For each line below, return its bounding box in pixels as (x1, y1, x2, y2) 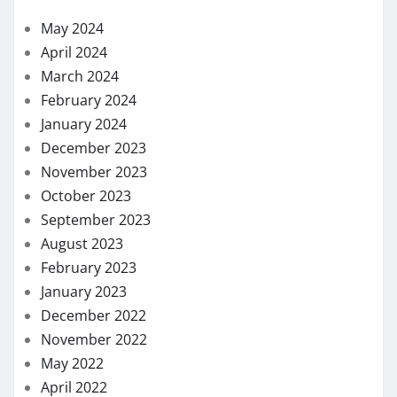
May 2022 (41, 206, 104, 226)
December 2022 (41, 158, 146, 178)
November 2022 (41, 182, 147, 202)
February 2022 (41, 277, 136, 298)
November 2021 (41, 325, 147, 346)
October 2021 (41, 349, 131, 370)
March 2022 (41, 253, 119, 274)
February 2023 (41, 110, 136, 130)
